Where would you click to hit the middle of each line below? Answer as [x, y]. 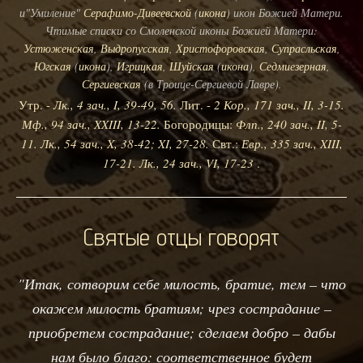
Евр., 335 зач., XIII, [292, 143]
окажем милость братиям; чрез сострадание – [181, 307]
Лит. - [195, 104]
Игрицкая [139, 66]
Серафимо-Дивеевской [137, 12]
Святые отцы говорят [181, 236]
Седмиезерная [293, 66]
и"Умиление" [51, 12]
